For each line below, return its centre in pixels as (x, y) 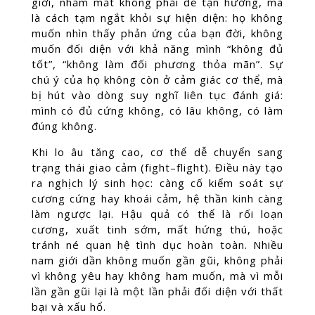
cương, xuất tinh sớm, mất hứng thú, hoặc (157, 229)
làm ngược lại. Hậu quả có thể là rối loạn (157, 214)
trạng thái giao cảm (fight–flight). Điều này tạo (157, 167)
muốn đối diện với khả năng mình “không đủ (157, 49)
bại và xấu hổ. (69, 307)
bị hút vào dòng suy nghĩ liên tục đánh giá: (157, 95)
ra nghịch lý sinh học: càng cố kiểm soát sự (157, 183)
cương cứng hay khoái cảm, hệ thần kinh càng (157, 198)
